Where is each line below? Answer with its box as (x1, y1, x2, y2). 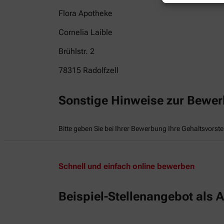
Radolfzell (83, 65, 118, 75)
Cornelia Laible (58, 27, 112, 37)
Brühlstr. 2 (58, 46, 94, 56)
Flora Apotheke (58, 8, 112, 18)
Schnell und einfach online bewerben (58, 161, 194, 171)
